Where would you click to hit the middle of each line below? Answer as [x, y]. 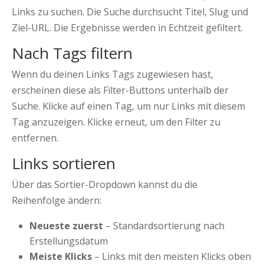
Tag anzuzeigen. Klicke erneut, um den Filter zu [116, 122]
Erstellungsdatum [69, 241]
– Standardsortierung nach [164, 226]
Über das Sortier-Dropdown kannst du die [105, 185]
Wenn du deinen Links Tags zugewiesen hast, [113, 75]
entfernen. [35, 138]
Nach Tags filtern [72, 53]
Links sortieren [64, 164]
